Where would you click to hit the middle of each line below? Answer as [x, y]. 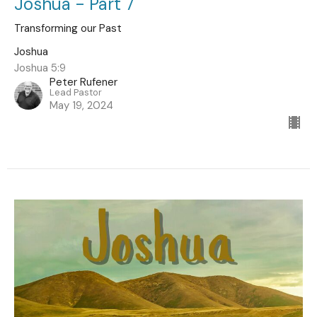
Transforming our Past [68, 28]
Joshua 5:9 [40, 68]
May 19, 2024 [81, 105]
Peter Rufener [83, 82]
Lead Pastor [76, 92]
